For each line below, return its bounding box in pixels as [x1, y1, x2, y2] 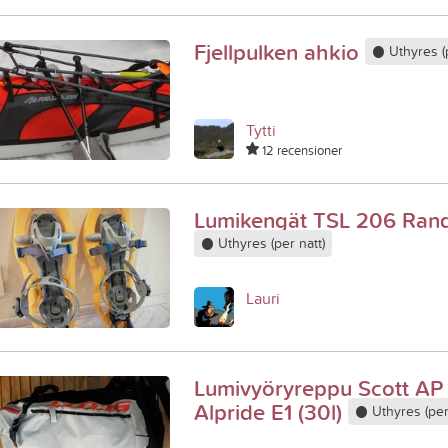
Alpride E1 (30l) [194, 396, 348, 428]
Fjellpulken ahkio [194, 36, 365, 68]
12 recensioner [259, 141, 342, 159]
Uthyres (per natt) [213, 233, 325, 254]
